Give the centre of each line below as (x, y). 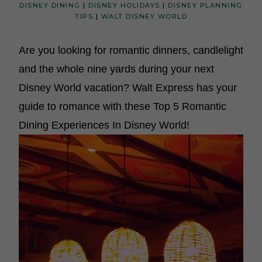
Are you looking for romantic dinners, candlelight (131, 50)
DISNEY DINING (50, 5)
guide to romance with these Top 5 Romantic (123, 106)
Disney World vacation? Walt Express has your (128, 88)
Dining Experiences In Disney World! (104, 125)
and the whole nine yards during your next (116, 69)
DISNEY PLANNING (205, 5)
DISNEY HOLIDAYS (124, 5)
